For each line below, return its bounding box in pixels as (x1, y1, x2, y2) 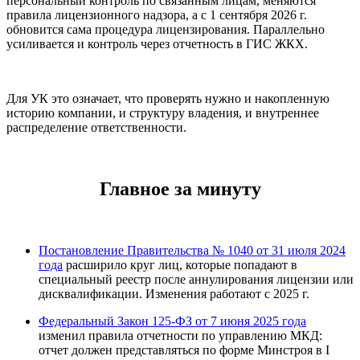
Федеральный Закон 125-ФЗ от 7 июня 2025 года (39, 314, 306, 329)
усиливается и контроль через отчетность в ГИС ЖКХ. (6, 37, 308, 51)
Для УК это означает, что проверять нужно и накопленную (6, 92, 329, 106)
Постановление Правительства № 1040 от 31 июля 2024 (39, 243, 346, 258)
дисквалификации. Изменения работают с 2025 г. (39, 287, 309, 301)
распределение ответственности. (6, 121, 186, 135)
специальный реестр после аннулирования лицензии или (39, 272, 354, 287)
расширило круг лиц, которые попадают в (63, 258, 297, 272)
